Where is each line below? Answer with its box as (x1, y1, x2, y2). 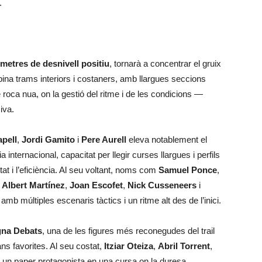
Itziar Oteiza (104, 241, 153, 251)
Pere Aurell (81, 135, 126, 144)
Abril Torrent (158, 241, 210, 251)
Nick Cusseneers (127, 180, 196, 190)
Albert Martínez (2, 180, 65, 190)
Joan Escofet (70, 180, 123, 190)
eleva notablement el (126, 135, 207, 144)
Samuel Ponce (158, 165, 217, 175)
